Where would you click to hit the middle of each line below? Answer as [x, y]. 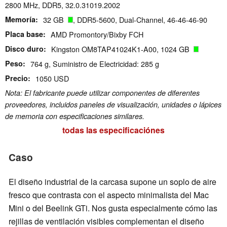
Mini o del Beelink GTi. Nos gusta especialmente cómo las [113, 208]
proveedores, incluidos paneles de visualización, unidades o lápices [113, 105]
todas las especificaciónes [113, 130]
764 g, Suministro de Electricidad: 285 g [95, 64]
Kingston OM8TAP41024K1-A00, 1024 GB [122, 49]
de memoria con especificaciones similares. [75, 116]
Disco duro [24, 49]
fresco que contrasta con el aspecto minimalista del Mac [109, 195]
